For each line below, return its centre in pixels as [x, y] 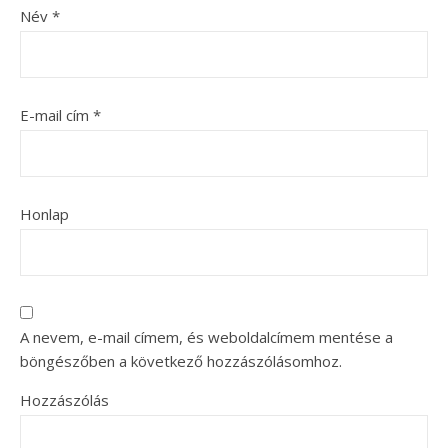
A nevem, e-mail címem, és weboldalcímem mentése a [206, 336]
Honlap [44, 213]
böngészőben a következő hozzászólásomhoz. [181, 360]
